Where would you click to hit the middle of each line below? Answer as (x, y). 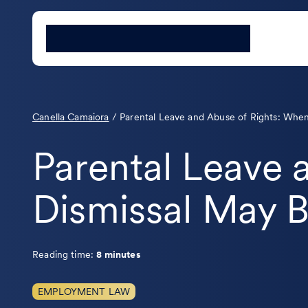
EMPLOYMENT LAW (84, 291)
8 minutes (119, 254)
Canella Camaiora (71, 117)
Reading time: (65, 254)
